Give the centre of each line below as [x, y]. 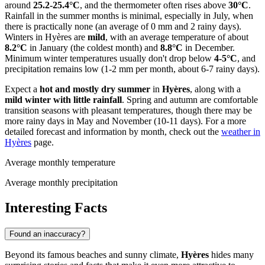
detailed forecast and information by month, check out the [113, 131]
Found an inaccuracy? [47, 234]
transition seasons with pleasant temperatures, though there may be [128, 110]
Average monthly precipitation [61, 182]
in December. [209, 47]
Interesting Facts [56, 207]
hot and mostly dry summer [95, 89]
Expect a [22, 89]
